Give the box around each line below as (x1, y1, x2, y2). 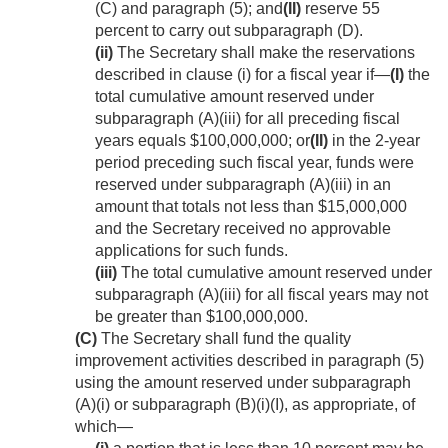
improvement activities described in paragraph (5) (75, 352, 424, 370)
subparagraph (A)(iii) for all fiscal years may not (95, 286, 428, 304)
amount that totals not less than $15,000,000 (95, 198, 407, 216)
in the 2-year (328, 132, 420, 150)
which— (75, 418, 133, 436)
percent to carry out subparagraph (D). (95, 22, 363, 40)
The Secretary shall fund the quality (97, 330, 351, 348)
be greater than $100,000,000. (95, 308, 308, 326)
